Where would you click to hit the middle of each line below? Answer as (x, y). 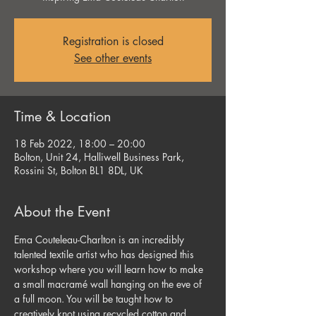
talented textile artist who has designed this (105, 254)
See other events (113, 58)
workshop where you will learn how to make (110, 269)
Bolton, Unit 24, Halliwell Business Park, (99, 157)
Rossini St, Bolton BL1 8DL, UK (79, 170)
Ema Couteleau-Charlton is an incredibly (101, 239)
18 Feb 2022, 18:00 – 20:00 (80, 144)
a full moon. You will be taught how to (95, 299)
